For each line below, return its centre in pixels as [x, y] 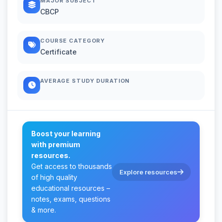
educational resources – [71, 188]
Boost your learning [66, 133]
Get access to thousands [72, 166]
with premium [56, 144]
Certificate [58, 52]
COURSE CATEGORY [73, 40]
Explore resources [148, 172]
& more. [44, 210]
